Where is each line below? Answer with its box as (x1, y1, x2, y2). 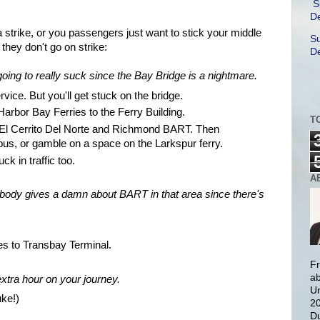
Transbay (23, 239, 67, 251)
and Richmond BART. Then (89, 124, 220, 136)
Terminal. (66, 239, 112, 251)
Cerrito (11, 124, 43, 136)
